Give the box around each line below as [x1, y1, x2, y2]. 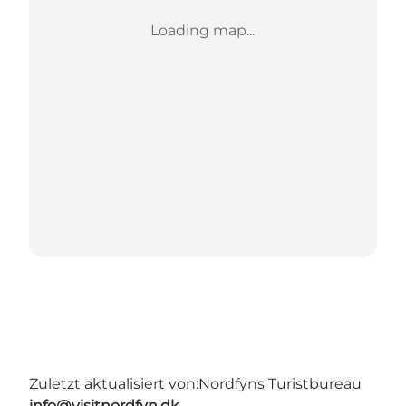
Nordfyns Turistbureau [198, 374, 362, 392]
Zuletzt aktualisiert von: [29, 374, 198, 392]
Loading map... [150, 21, 256, 39]
